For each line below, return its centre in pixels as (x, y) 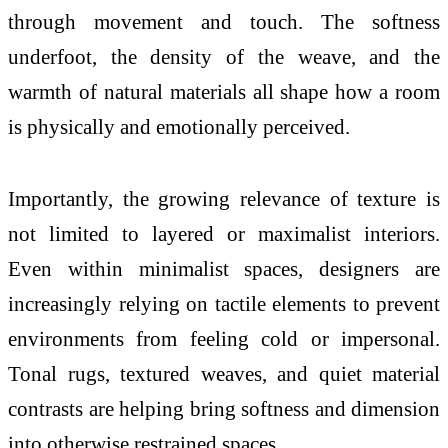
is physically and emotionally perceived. (179, 127)
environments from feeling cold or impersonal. (224, 339)
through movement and (129, 22)
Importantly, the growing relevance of (183, 199)
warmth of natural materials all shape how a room (224, 92)
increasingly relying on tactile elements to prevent (224, 304)
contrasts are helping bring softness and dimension (224, 409)
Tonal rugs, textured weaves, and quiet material (224, 374)
